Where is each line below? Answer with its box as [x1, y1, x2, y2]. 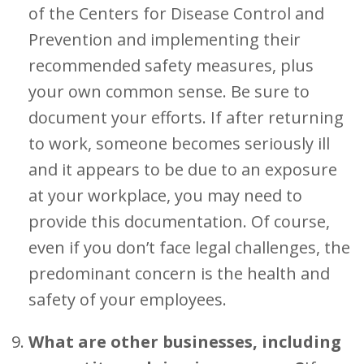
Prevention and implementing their [28, 28, 301, 50]
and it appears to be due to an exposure [28, 158, 337, 180]
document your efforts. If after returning [28, 106, 344, 128]
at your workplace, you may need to [28, 184, 302, 206]
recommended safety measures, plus [28, 54, 314, 76]
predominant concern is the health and [28, 262, 330, 284]
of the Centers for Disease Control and [28, 2, 324, 24]
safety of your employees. [28, 288, 227, 310]
